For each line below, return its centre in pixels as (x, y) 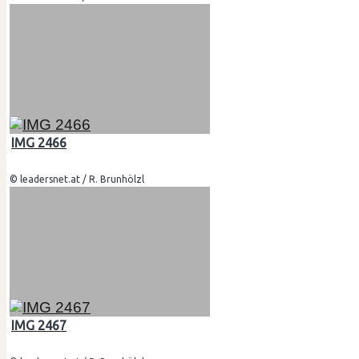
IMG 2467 (39, 325)
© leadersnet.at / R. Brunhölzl (77, 179)
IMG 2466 (39, 142)
